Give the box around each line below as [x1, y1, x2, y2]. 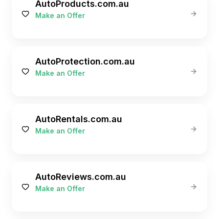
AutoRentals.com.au [35, 114, 122, 124]
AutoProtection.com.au [35, 56, 135, 66]
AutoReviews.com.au [35, 172, 126, 182]
